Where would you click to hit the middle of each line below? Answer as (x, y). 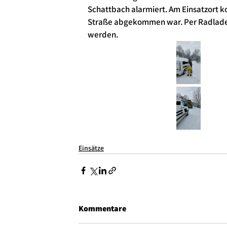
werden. (103, 34)
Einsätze (91, 148)
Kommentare (102, 208)
